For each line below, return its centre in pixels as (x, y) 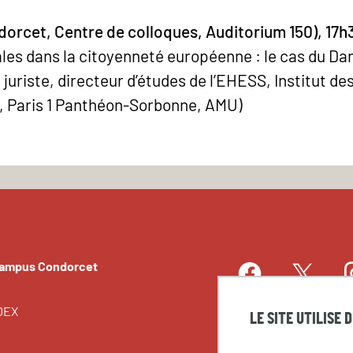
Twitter (316, 284)
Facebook (271, 284)
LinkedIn (267, 310)
